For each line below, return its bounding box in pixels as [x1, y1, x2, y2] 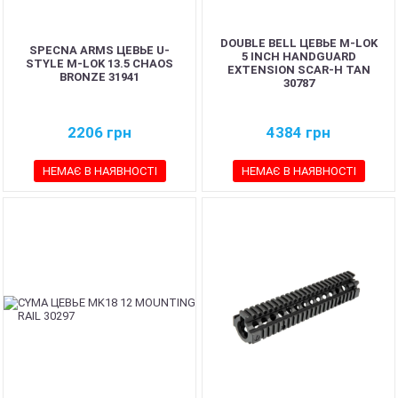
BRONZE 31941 [60, 69, 139, 84]
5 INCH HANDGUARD [241, 50, 356, 63]
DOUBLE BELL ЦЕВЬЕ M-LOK [219, 36, 378, 50]
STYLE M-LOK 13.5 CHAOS [26, 56, 173, 70]
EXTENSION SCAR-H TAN [227, 63, 370, 76]
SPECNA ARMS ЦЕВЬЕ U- [29, 43, 170, 57]
